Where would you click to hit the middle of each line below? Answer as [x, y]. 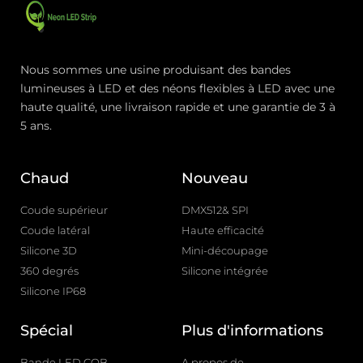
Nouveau [215, 178]
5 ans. [36, 126]
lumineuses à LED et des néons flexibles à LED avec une [177, 88]
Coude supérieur [64, 210]
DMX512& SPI [215, 210]
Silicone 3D [49, 250]
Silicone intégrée [225, 271]
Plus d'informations [252, 331]
